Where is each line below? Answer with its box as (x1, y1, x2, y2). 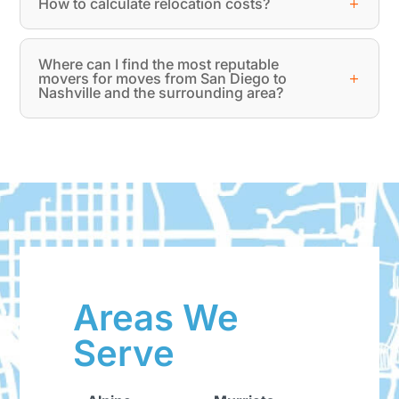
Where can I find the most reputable (38, 54, 280, 73)
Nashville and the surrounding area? (38, 83, 284, 102)
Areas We (73, 295, 240, 339)
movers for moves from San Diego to (38, 69, 288, 87)
